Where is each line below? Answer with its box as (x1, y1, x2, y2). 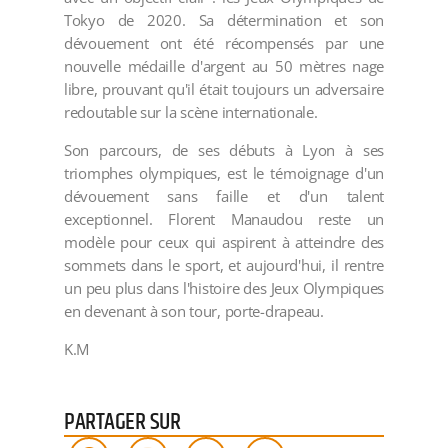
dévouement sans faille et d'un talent (64, 186, 384, 207)
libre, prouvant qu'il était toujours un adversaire (64, 79, 384, 100)
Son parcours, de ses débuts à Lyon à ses (64, 140, 384, 161)
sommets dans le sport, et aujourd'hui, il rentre (64, 255, 384, 276)
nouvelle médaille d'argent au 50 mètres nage (64, 56, 384, 77)
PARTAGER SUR (64, 404, 181, 442)
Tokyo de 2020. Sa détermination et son (64, 10, 384, 31)
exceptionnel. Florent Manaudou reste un (64, 209, 384, 230)
